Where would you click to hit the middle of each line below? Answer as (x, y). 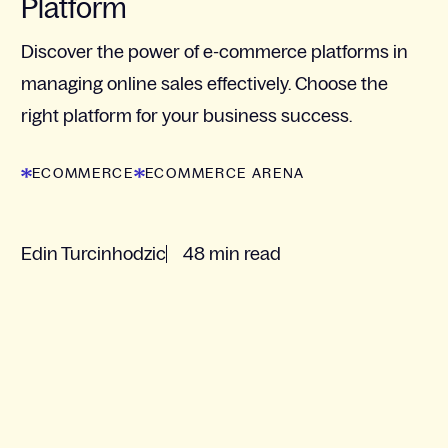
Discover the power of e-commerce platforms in (214, 52)
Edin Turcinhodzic (93, 254)
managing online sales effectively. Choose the (204, 84)
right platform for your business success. (186, 116)
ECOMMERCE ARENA (224, 173)
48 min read (231, 254)
